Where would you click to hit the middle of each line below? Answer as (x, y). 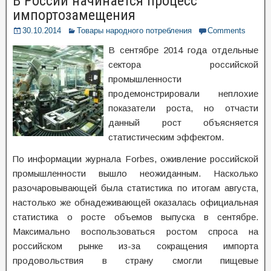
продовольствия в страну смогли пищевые (135, 260)
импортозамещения (74, 15)
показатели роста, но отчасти (183, 108)
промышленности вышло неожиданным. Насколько (135, 173)
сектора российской (183, 64)
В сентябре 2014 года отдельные (183, 50)
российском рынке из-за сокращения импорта (135, 246)
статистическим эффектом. (166, 137)
